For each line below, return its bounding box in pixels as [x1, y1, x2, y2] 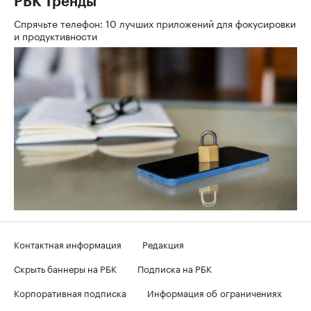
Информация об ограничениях [147, 285, 282, 299]
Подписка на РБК [137, 260, 212, 275]
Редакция [142, 236, 184, 251]
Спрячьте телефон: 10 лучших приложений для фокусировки [14, 15, 296, 31]
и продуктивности [14, 27, 100, 43]
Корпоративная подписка [14, 285, 126, 299]
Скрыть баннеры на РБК [14, 260, 117, 275]
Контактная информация [14, 236, 121, 251]
